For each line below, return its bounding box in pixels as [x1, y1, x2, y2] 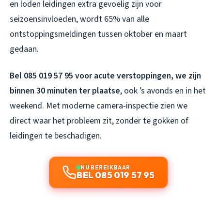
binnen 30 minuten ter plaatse [10, 84, 120, 97]
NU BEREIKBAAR [80, 163, 130, 171]
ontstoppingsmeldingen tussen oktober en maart [10, 28, 187, 40]
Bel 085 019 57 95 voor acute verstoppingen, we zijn [10, 69, 201, 82]
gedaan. [10, 43, 39, 55]
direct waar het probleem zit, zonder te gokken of [10, 114, 188, 127]
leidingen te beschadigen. [10, 129, 102, 142]
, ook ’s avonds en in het [120, 84, 206, 97]
